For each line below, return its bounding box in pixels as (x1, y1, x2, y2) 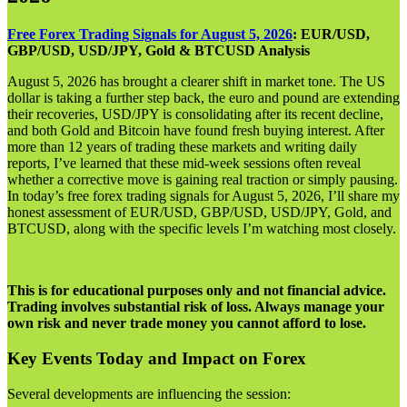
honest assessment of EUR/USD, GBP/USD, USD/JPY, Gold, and (7, 204, 392, 221)
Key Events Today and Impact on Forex (7, 348, 306, 368)
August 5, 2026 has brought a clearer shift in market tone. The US (7, 74, 385, 90)
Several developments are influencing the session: (7, 385, 291, 402)
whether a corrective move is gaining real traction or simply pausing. (7, 172, 398, 188)
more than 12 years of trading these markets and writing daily (7, 139, 357, 155)
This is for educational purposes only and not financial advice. (7, 283, 386, 299)
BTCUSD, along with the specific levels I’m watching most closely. (7, 221, 396, 237)
